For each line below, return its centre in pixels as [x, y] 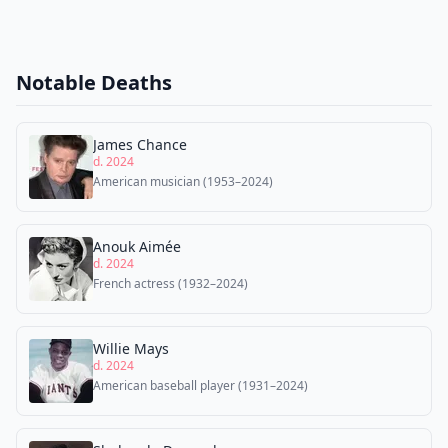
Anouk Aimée [137, 246]
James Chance [140, 144]
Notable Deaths [94, 82]
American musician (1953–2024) [183, 181]
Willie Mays [131, 348]
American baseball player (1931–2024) [200, 385]
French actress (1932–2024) [170, 283]
